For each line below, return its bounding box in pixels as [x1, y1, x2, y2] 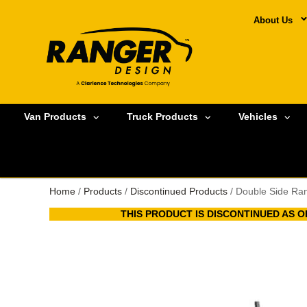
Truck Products [127, 111, 198, 123]
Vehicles [238, 111, 278, 123]
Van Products [24, 111, 86, 123]
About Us [253, 15, 293, 25]
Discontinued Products [130, 185, 228, 197]
